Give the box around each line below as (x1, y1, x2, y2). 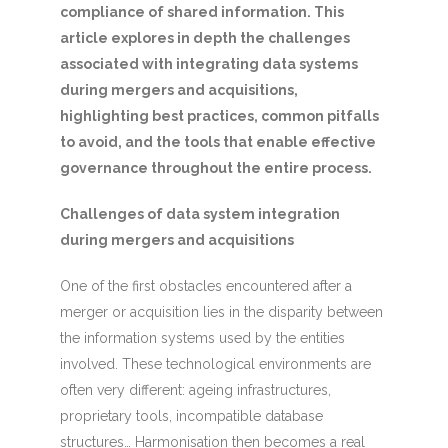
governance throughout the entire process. (59, 160, 372, 176)
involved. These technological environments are (59, 356, 371, 372)
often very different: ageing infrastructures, (59, 382, 331, 398)
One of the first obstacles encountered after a (59, 278, 352, 294)
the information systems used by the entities (59, 330, 345, 346)
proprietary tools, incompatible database (59, 408, 323, 424)
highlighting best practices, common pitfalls (59, 108, 379, 124)
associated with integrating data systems (59, 56, 358, 72)
